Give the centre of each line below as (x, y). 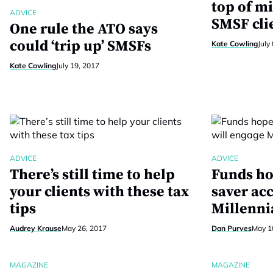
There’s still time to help (92, 175)
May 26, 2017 (84, 228)
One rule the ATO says (84, 29)
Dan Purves (231, 228)
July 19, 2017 (78, 66)
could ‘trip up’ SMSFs (80, 46)
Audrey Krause (36, 228)
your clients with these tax (99, 192)
